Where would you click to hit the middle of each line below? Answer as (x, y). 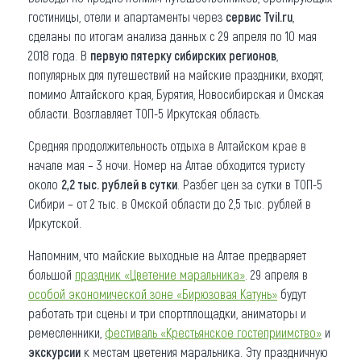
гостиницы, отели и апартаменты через (127, 16)
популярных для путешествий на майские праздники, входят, (176, 74)
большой (52, 274)
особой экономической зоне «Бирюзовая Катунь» (153, 293)
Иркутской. (55, 222)
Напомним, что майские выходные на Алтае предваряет (167, 255)
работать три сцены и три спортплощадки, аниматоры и (167, 313)
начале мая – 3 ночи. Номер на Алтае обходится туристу (166, 164)
